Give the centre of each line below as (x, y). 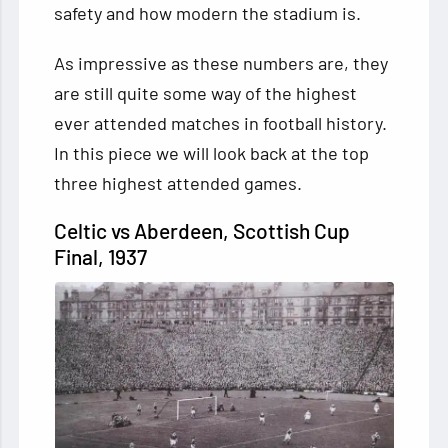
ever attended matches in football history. (221, 123)
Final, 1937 (101, 257)
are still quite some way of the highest (206, 93)
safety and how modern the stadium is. (208, 13)
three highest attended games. (178, 183)
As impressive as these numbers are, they (221, 63)
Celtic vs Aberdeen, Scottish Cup (202, 231)
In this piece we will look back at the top (212, 153)
